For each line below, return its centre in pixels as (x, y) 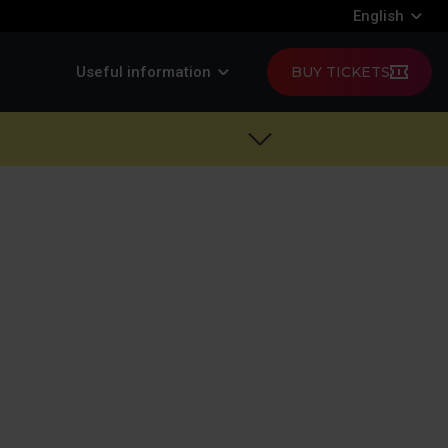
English (378, 16)
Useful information (143, 72)
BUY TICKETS (340, 72)
